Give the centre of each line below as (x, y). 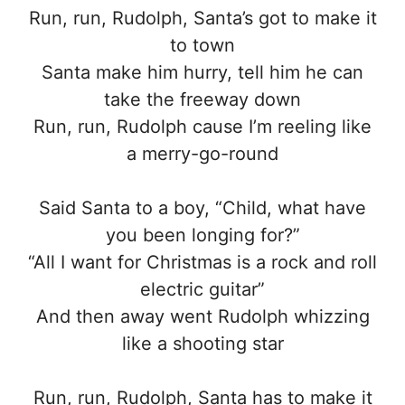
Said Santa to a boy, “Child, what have (202, 207)
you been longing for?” (202, 235)
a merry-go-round (202, 153)
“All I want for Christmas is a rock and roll (202, 262)
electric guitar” (202, 289)
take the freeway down (202, 99)
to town (202, 45)
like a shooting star (202, 343)
